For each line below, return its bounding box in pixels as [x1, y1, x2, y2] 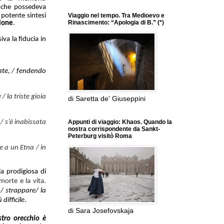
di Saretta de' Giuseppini [68, 94, 145, 103]
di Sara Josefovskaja [68, 206, 133, 215]
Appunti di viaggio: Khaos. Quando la [68, 118, 172, 126]
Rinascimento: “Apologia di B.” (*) [68, 19, 164, 26]
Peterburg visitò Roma [68, 132, 132, 140]
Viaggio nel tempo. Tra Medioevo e [68, 12, 164, 19]
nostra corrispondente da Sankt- [68, 125, 160, 133]
